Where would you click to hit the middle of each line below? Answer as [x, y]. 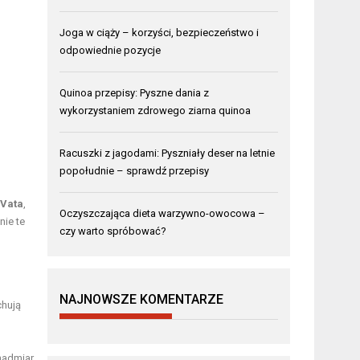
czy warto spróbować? [113, 231]
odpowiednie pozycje [110, 51]
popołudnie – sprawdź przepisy [135, 171]
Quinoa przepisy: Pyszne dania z [135, 93]
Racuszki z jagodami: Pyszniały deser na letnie [168, 153]
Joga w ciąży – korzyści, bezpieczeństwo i [160, 33]
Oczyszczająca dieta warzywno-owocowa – [163, 214]
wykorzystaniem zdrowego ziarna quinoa [155, 111]
